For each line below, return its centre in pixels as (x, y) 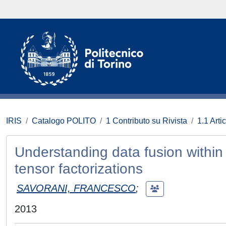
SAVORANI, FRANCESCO (76, 188)
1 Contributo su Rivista (147, 121)
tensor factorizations (79, 169)
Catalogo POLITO (64, 121)
